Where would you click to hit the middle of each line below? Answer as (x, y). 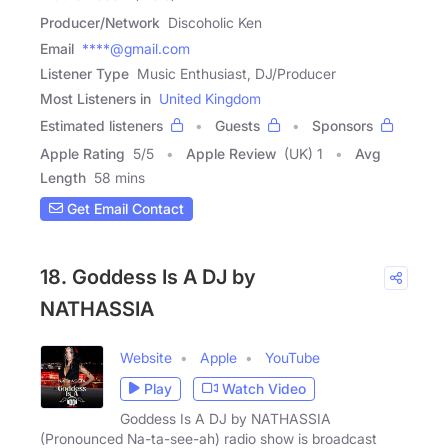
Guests (237, 125)
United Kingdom (210, 98)
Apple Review (231, 153)
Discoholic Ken (215, 22)
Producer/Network (100, 22)
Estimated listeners (101, 125)
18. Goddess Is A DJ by (148, 276)
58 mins (119, 177)
